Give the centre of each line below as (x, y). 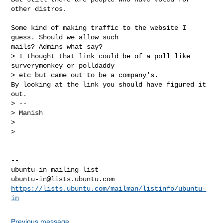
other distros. (39, 9)
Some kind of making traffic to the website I (99, 28)
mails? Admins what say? (57, 47)
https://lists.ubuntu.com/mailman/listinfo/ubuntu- (109, 188)
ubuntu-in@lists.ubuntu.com (63, 179)
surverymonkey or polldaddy (65, 65)
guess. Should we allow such (65, 37)
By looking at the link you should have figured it (109, 84)
